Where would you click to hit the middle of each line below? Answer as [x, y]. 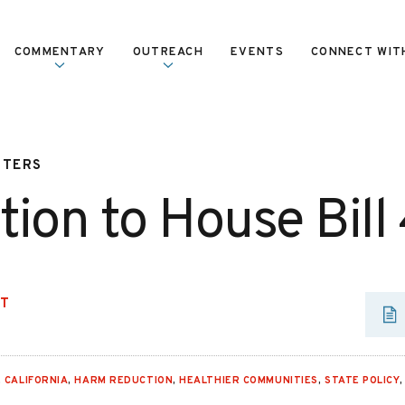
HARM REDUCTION [124, 381]
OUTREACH [168, 52]
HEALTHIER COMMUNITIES [249, 381]
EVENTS [257, 52]
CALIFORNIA [36, 381]
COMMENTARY [60, 52]
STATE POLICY [362, 381]
